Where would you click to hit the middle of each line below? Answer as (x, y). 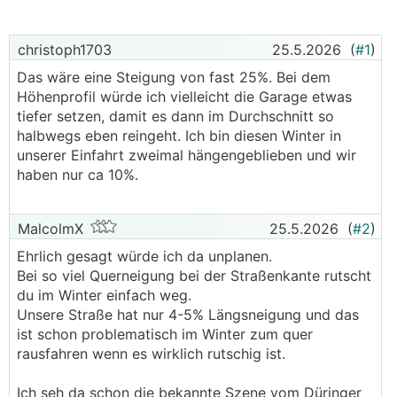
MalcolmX (48, 229)
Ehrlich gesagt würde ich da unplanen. (144, 256)
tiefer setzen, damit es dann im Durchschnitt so (175, 116)
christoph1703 (62, 50)
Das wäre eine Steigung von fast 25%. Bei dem (174, 77)
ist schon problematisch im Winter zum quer (165, 334)
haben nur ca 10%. (78, 175)
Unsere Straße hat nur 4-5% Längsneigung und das (188, 315)
